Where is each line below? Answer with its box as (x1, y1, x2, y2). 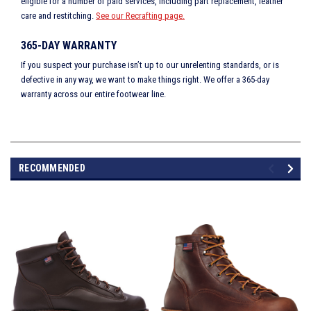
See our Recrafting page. (96, 10, 185, 22)
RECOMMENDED (19, 162, 85, 174)
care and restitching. (21, 10, 96, 22)
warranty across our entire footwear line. (21, 89, 166, 100)
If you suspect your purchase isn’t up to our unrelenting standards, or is (21, 60, 279, 71)
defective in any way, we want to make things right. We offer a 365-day (21, 74, 269, 85)
